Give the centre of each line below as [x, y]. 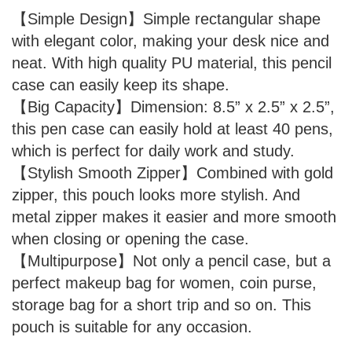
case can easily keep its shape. [121, 85]
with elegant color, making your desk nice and [170, 41]
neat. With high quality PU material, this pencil [172, 63]
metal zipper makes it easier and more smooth [174, 217]
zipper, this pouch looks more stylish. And [156, 195]
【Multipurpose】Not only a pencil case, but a [171, 261]
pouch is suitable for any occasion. [132, 327]
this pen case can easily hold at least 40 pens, [172, 129]
